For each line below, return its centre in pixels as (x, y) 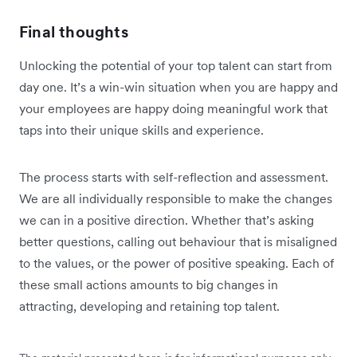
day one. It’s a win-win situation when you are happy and (178, 87)
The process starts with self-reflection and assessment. (174, 177)
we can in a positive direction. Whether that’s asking (167, 220)
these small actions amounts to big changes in (149, 285)
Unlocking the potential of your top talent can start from (176, 66)
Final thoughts (74, 32)
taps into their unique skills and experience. (141, 130)
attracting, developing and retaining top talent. (149, 306)
